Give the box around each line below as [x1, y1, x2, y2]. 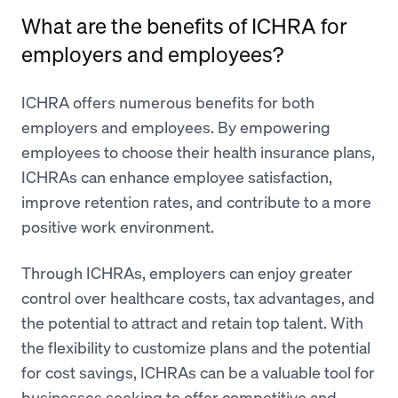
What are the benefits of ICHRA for [21, 12, 347, 41]
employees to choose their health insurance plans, [21, 141, 375, 163]
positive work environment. [21, 216, 218, 238]
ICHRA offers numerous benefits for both [21, 92, 314, 114]
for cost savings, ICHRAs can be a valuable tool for [21, 362, 375, 384]
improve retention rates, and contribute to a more [21, 191, 371, 213]
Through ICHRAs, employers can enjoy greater [21, 262, 353, 284]
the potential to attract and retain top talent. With [21, 312, 363, 334]
